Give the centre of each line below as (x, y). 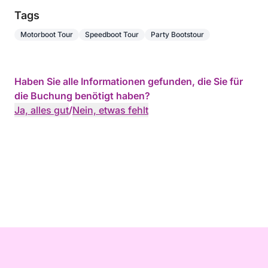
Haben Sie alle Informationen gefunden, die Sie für (129, 81)
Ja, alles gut (42, 110)
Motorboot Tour (47, 34)
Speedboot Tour (112, 34)
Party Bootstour (177, 34)
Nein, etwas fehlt (110, 110)
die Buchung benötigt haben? (82, 96)
